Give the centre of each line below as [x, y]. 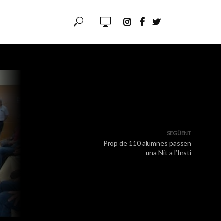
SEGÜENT [179, 133]
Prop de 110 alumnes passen [147, 143]
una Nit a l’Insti [168, 153]
